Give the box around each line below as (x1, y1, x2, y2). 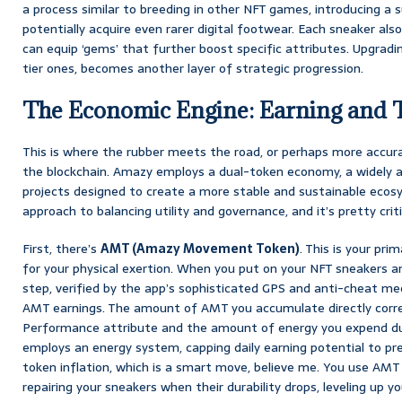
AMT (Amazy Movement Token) (100, 238, 300, 258)
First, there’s (22, 238, 100, 258)
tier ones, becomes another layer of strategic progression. (22, 57, 363, 78)
